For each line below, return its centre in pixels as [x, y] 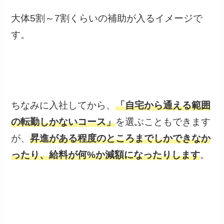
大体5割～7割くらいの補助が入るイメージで [107, 18]
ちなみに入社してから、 [63, 105]
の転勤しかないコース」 [63, 121]
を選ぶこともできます [163, 121]
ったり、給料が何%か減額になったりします [106, 154]
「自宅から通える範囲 [163, 105]
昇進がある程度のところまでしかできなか [120, 138]
